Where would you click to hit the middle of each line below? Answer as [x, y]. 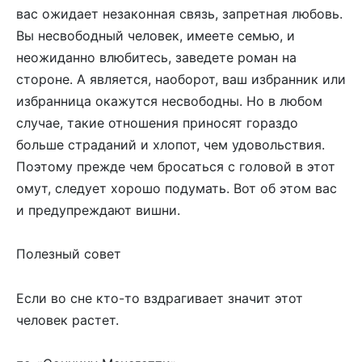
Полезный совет [69, 254]
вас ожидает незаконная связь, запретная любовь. [179, 14]
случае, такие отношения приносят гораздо [157, 123]
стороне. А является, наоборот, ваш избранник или [181, 80]
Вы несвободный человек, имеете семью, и [156, 36]
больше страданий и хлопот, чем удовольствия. [170, 145]
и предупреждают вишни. [98, 210]
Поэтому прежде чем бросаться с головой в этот [176, 167]
